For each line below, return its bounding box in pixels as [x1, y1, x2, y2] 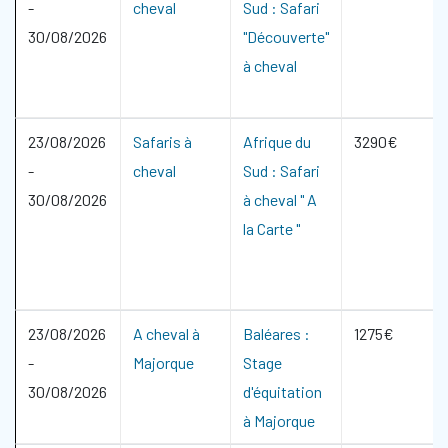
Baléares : [243, 324, 310, 343]
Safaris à [133, 132, 192, 151]
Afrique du [243, 132, 311, 151]
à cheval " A [243, 190, 317, 209]
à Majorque [243, 411, 315, 430]
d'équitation [243, 382, 322, 401]
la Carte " [243, 219, 300, 238]
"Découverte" [243, 27, 329, 46]
